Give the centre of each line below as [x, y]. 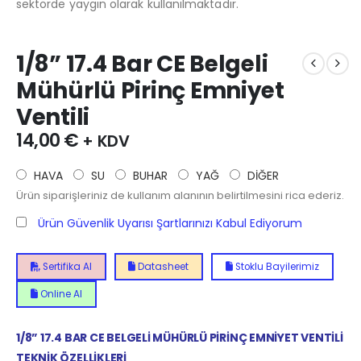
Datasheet [162, 266]
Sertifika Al [66, 266]
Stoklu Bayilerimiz [276, 266]
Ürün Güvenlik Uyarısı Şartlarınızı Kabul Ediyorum [170, 223]
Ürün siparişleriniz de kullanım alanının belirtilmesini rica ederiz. [180, 195]
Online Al [60, 295]
